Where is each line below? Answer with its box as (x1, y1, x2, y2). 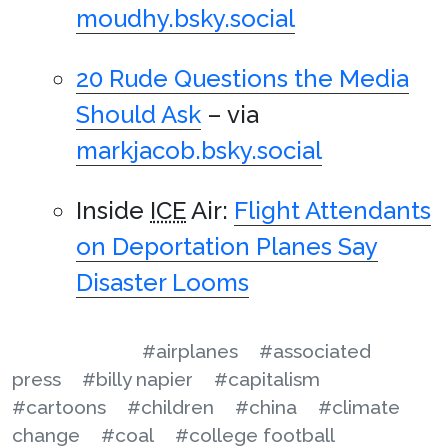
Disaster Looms (76, 268, 249, 298)
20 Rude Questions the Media (76, 64, 409, 94)
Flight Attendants (234, 196, 431, 226)
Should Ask (76, 100, 201, 130)
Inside (76, 196, 150, 226)
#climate (318, 396, 400, 419)
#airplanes (142, 340, 238, 363)
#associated (259, 340, 371, 363)
